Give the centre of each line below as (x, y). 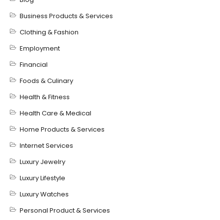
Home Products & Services (62, 129)
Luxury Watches (44, 194)
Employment (40, 48)
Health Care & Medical (55, 113)
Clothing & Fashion (49, 32)
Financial (34, 64)
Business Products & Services (66, 16)
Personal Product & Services (65, 210)
